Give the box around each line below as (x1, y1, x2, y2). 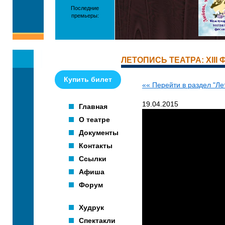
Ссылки (79, 155, 106, 163)
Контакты (79, 142, 113, 150)
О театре (79, 116, 110, 124)
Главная (79, 102, 107, 110)
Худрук (79, 203, 104, 211)
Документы (79, 129, 119, 137)
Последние (71, 5, 99, 11)
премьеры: (71, 13, 99, 19)
